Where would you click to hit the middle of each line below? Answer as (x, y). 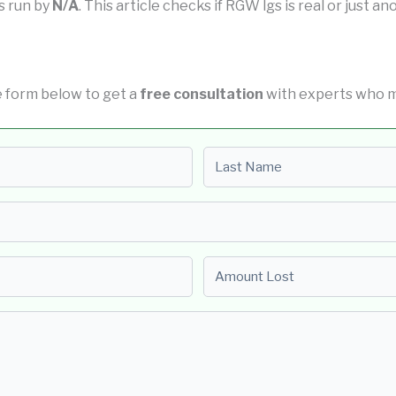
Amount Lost (247, 266)
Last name (238, 156)
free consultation (202, 95)
